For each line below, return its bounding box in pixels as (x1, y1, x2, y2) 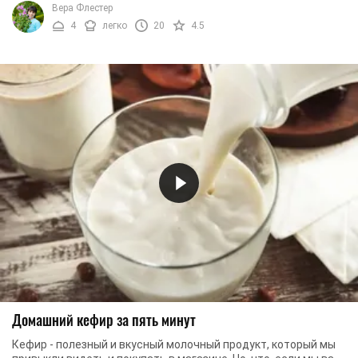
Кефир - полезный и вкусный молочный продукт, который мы (12, 338, 336, 352)
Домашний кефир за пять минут (12, 309, 196, 331)
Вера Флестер (52, 2, 113, 14)
